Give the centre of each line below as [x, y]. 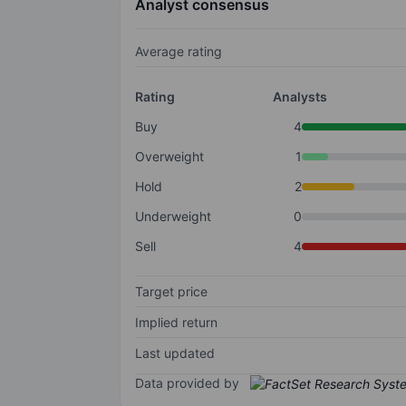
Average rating [179, 52]
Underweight [173, 217]
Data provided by [187, 383]
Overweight [169, 157]
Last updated [175, 353]
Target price [171, 292]
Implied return [176, 323]
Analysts [300, 97]
